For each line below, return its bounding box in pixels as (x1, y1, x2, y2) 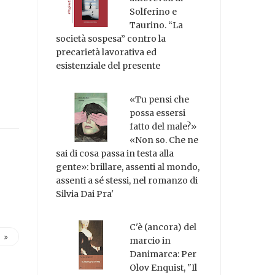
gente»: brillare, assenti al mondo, (56, 161, 200, 172)
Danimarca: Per (130, 249, 197, 260)
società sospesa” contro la (56, 33, 166, 44)
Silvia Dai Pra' (56, 188, 114, 199)
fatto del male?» (130, 120, 197, 132)
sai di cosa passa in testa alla (56, 147, 174, 159)
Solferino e (130, 6, 177, 17)
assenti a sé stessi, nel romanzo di (56, 174, 198, 186)
